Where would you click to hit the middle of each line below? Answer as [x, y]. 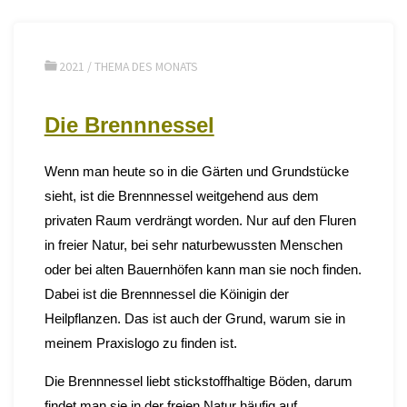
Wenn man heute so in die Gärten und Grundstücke [196, 171]
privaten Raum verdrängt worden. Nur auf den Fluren [200, 220]
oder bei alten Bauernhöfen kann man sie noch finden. [203, 269]
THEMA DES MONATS [147, 66]
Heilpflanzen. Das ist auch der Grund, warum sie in [194, 318]
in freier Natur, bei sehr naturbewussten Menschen [193, 244]
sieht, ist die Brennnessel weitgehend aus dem [181, 195]
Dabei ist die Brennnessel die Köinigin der [166, 293]
